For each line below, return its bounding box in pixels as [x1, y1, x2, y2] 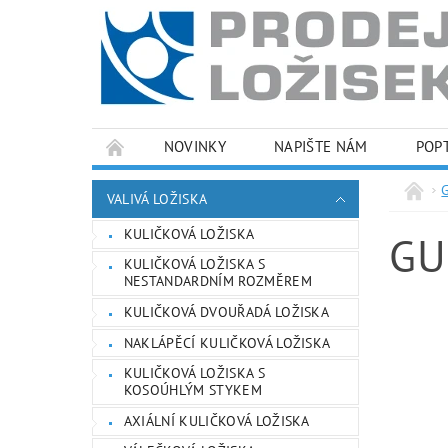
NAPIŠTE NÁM [274, 137, 368, 156]
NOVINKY [163, 137, 227, 156]
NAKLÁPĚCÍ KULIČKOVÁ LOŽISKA [123, 333, 331, 352]
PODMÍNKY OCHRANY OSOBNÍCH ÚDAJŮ [115, 173, 387, 192]
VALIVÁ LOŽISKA [106, 190, 208, 208]
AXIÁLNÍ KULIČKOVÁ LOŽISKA [123, 411, 310, 430]
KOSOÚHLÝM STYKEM [123, 381, 262, 400]
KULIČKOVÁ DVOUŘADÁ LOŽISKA [123, 302, 330, 321]
